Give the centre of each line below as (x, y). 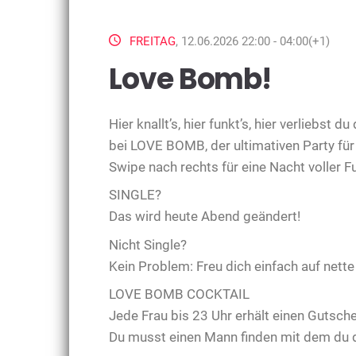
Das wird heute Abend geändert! (205, 217)
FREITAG (153, 41)
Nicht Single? (148, 244)
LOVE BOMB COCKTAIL (179, 294)
